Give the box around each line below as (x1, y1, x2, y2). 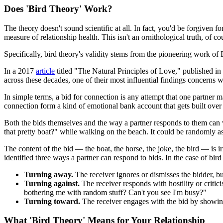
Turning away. (24, 170, 73, 179)
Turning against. (24, 179, 80, 188)
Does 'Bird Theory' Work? (4, 3, 112, 14)
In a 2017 (4, 66, 36, 75)
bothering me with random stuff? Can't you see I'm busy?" (24, 188, 207, 197)
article (36, 66, 55, 75)
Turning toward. (24, 197, 80, 206)
